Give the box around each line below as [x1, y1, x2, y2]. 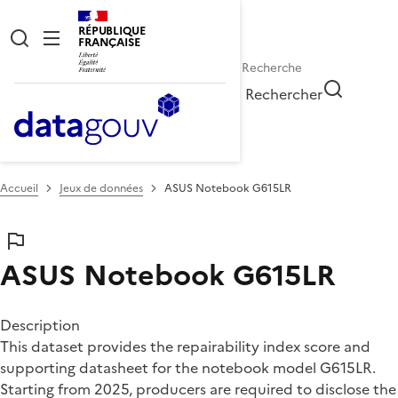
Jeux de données [60, 179, 143, 196]
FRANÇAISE [78, 34, 140, 51]
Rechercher [245, 83, 323, 105]
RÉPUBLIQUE [78, 22, 146, 39]
